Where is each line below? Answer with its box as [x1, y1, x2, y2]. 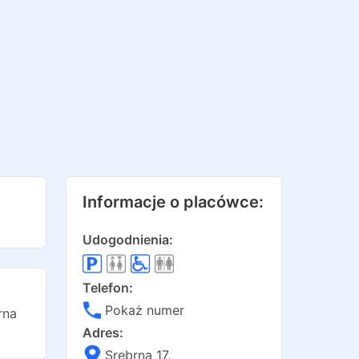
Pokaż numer [105, 302, 184, 318]
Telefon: [83, 280, 133, 296]
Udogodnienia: [83, 232, 173, 248]
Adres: [83, 325, 123, 341]
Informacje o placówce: [83, 192, 264, 212]
